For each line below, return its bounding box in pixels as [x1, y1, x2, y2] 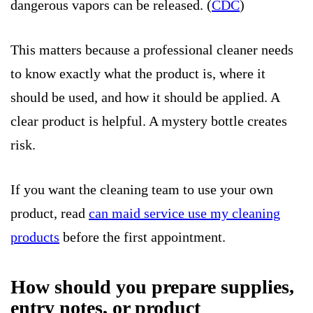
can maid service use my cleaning [89, 205, 280, 221]
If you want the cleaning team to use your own [10, 182, 273, 198]
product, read [10, 205, 89, 221]
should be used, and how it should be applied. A [10, 89, 279, 105]
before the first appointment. [59, 229, 226, 245]
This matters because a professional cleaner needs [10, 42, 293, 58]
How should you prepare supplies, [10, 276, 294, 298]
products [10, 229, 59, 245]
